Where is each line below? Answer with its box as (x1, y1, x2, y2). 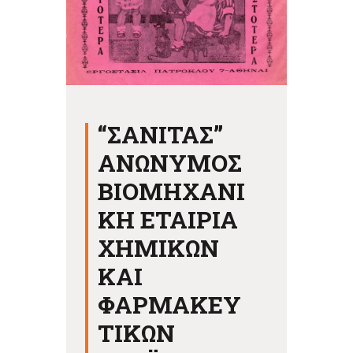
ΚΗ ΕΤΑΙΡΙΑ (98, 203, 239, 235)
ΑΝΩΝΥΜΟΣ (98, 147, 243, 178)
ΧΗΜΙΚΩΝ (98, 232, 220, 263)
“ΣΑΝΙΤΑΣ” (98, 118, 224, 150)
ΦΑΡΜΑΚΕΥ (98, 288, 242, 320)
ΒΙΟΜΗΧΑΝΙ (98, 175, 246, 206)
